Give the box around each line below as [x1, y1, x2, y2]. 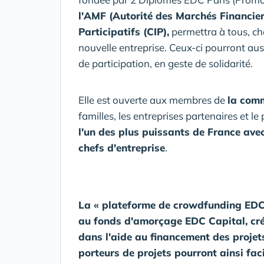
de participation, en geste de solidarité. [78, 57, 253, 70]
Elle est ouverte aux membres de [78, 94, 227, 106]
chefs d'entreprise [78, 141, 165, 154]
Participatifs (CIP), [78, 25, 169, 38]
